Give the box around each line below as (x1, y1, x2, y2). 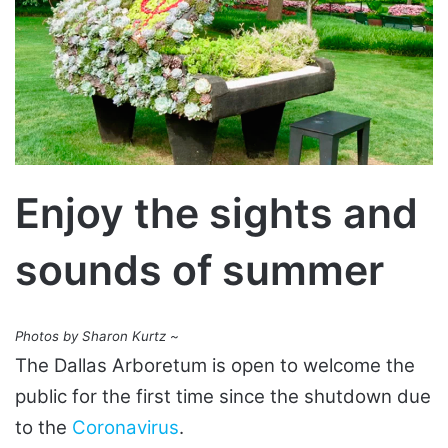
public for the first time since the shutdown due (15, 385, 431, 409)
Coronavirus (72, 416, 179, 440)
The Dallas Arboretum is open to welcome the (15, 354, 415, 378)
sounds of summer (15, 244, 384, 295)
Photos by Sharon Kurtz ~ (15, 328, 179, 345)
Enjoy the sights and (15, 187, 418, 238)
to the (15, 416, 72, 440)
